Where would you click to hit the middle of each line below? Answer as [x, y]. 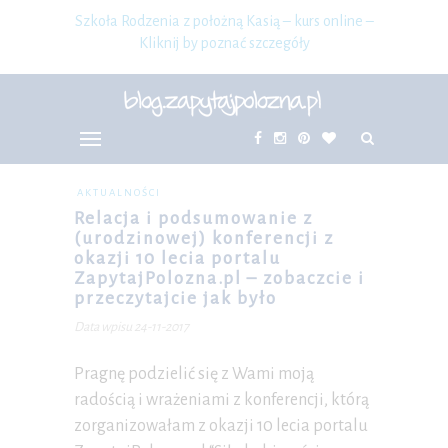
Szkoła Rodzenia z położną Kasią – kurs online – [224, 21]
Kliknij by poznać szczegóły [224, 43]
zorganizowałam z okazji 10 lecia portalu [221, 426]
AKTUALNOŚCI [119, 192]
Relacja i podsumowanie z [193, 218]
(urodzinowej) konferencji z [204, 238]
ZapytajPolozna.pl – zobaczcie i [219, 278]
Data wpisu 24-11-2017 [131, 327]
